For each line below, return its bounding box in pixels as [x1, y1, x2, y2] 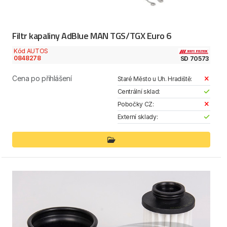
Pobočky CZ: [117, 100, 154, 108]
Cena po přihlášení [12, 73, 72, 83]
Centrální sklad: [117, 87, 160, 95]
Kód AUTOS [14, 47, 48, 55]
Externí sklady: [117, 112, 158, 121]
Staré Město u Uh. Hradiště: [117, 74, 193, 83]
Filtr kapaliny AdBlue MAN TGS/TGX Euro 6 [12, 29, 171, 43]
